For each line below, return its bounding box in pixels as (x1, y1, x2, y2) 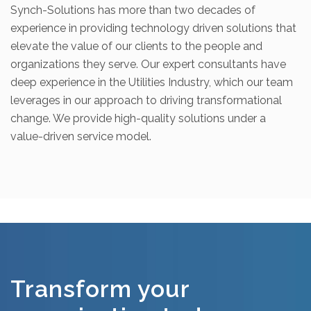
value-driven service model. (10, 130, 151, 143)
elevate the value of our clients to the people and (10, 40, 262, 53)
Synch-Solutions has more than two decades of (10, 3, 255, 17)
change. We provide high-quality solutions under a (10, 112, 266, 125)
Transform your (10, 275, 190, 303)
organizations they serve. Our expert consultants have (10, 58, 286, 71)
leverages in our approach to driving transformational (10, 94, 282, 107)
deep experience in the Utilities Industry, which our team (10, 76, 293, 89)
